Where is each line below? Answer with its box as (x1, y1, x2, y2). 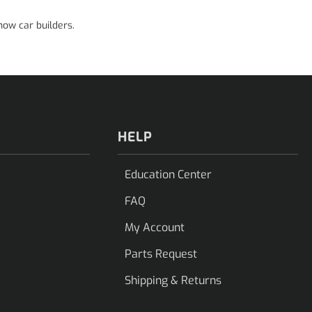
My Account (125, 220, 185, 235)
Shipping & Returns (125, 273, 222, 288)
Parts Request (125, 247, 198, 261)
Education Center (125, 167, 212, 182)
